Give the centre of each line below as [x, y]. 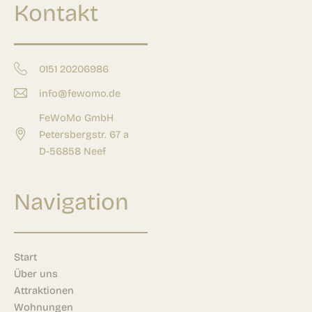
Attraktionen [44, 291]
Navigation [71, 202]
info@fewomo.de [79, 93]
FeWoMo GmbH [76, 117]
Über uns [36, 274]
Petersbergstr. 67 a [84, 134]
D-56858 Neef [72, 151]
